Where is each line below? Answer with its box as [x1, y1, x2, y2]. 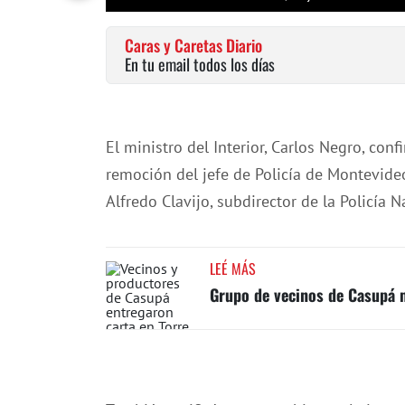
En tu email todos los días [125, 52, 275, 76]
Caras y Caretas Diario [125, 33, 262, 57]
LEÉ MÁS [210, 258, 256, 279]
